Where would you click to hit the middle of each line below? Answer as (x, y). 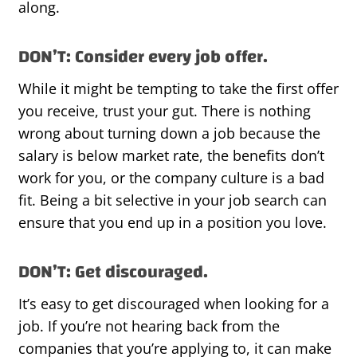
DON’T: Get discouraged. (113, 272)
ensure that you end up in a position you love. (173, 223)
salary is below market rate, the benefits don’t (171, 156)
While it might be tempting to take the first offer (178, 89)
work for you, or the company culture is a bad (171, 178)
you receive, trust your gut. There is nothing (165, 111)
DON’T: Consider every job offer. (143, 57)
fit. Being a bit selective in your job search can (173, 200)
